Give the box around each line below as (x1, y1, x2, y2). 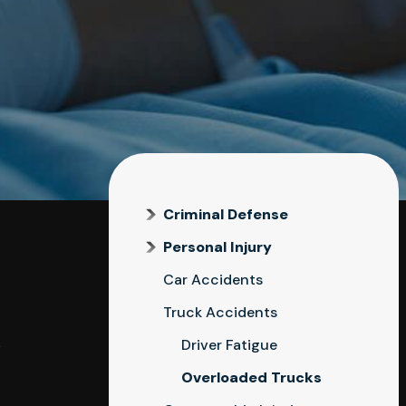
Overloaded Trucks (181, 368, 322, 387)
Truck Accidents (163, 303, 277, 322)
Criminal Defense (163, 205, 288, 224)
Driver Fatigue (181, 335, 277, 354)
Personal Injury (163, 237, 272, 256)
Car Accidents (163, 270, 263, 289)
